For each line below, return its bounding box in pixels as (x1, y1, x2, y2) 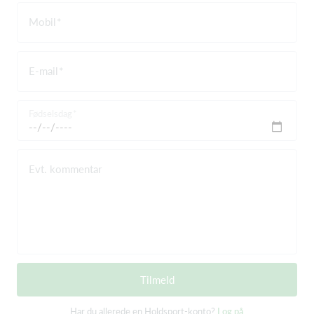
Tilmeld (139, 273, 175, 287)
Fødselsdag (29, 108, 72, 120)
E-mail (29, 64, 58, 78)
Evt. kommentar (29, 163, 102, 176)
